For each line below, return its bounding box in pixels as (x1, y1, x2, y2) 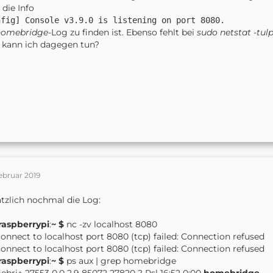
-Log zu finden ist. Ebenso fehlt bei (48, 26, 197, 38)
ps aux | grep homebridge (64, 255, 176, 266)
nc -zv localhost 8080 (64, 218, 157, 230)
